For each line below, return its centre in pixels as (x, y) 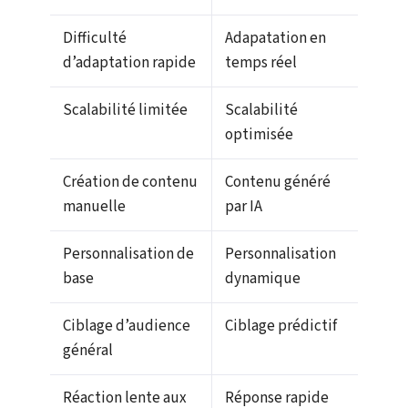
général (88, 350)
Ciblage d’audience (127, 326)
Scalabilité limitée (125, 110)
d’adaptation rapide (129, 62)
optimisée (259, 134)
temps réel (261, 62)
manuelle (94, 206)
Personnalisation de (128, 254)
